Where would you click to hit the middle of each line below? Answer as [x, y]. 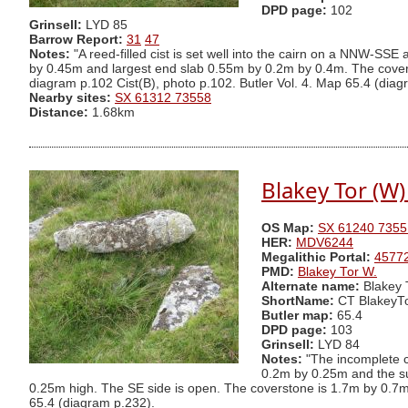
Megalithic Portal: [316, 258]
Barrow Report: [76, 40]
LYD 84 [339, 345]
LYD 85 [107, 25]
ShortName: [298, 301]
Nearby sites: [70, 98]
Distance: [59, 113]
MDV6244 [325, 243]
